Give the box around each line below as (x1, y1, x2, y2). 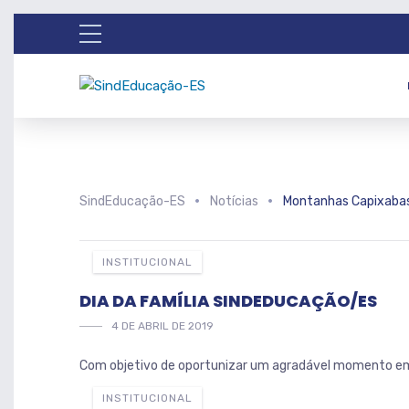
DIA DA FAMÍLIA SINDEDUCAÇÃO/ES (79, 289, 377, 312)
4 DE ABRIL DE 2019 (111, 320, 214, 332)
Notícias (210, 194, 258, 209)
